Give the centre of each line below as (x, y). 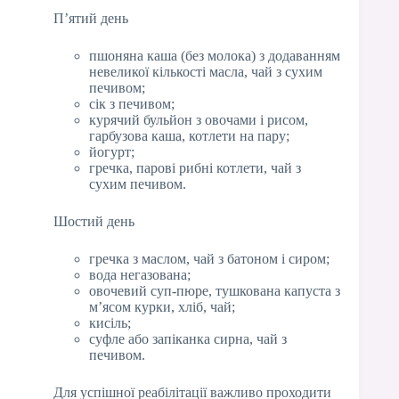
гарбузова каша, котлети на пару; (189, 135)
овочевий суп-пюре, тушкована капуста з (215, 290)
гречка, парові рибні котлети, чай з (195, 167)
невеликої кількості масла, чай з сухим (206, 71)
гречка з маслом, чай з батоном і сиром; (209, 258)
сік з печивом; (132, 103)
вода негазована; (140, 274)
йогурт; (112, 151)
